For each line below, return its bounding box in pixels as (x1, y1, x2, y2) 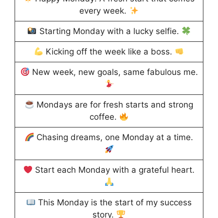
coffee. (89, 112, 119, 122)
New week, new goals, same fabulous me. (29, 67, 198, 77)
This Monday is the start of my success (36, 198, 192, 208)
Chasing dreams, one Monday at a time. (34, 132, 194, 143)
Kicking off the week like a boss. (43, 47, 175, 57)
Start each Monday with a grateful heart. (33, 165, 195, 175)
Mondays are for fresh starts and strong (34, 100, 194, 110)
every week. (79, 6, 129, 16)
